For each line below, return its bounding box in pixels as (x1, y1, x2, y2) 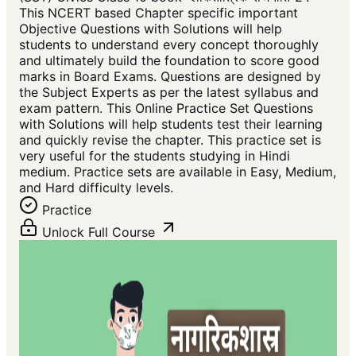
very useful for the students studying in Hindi (19, 148, 290, 164)
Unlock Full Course (42, 224, 155, 241)
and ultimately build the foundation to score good (19, 52, 319, 69)
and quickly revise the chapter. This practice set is (19, 132, 321, 149)
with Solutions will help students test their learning (19, 116, 323, 133)
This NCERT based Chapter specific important (19, 5, 298, 21)
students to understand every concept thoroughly (19, 37, 319, 53)
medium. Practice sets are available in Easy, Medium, (19, 164, 336, 180)
